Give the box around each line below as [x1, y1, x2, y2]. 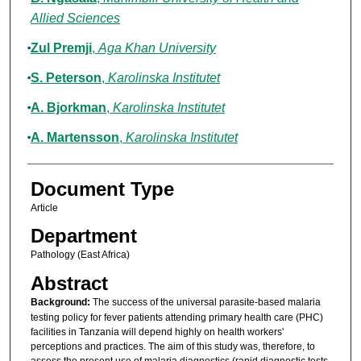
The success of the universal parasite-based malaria [89, 296, 321, 308]
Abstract [30, 272, 108, 294]
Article [30, 202, 58, 214]
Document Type [30, 178, 174, 201]
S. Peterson [30, 71, 102, 85]
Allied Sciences [30, 11, 120, 26]
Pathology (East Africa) [30, 249, 130, 261]
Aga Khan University [98, 41, 216, 56]
